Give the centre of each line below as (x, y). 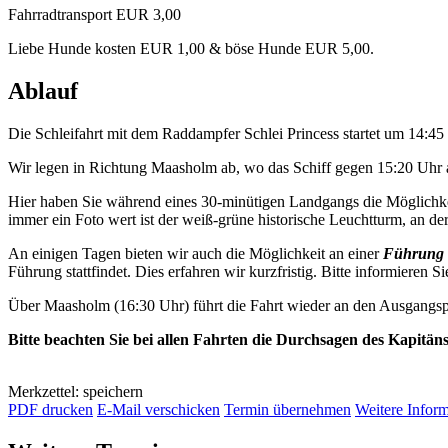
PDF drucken (50, 409)
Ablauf (43, 91)
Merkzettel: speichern (75, 391)
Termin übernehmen (287, 409)
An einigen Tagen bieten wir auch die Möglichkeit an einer (195, 253)
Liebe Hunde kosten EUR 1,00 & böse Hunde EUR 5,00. (191, 49)
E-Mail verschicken (158, 409)
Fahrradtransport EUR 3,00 (94, 15)
